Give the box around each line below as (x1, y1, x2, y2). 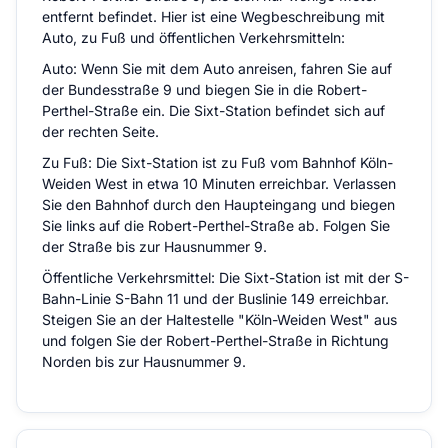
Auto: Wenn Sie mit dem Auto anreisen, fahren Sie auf (42, 60, 393, 77)
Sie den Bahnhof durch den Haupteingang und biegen (42, 196, 396, 213)
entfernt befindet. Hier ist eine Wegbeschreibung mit (42, 8, 386, 25)
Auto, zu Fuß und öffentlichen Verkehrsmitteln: (42, 29, 346, 46)
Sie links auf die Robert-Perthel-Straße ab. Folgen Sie (42, 217, 391, 234)
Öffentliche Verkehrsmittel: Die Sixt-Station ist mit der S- (42, 269, 410, 286)
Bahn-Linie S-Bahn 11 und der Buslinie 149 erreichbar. (42, 290, 390, 307)
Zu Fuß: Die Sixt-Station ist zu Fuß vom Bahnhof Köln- (42, 154, 394, 171)
